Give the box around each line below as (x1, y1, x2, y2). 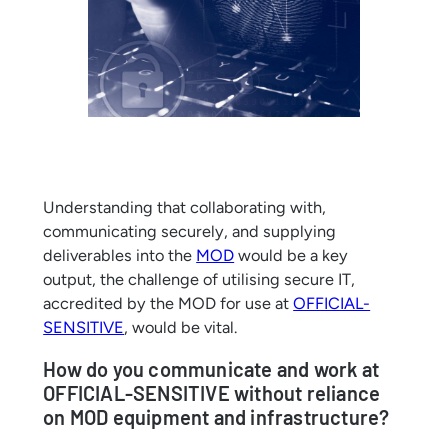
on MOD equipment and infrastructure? (43, 404, 390, 429)
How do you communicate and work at (43, 356, 379, 381)
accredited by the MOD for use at (43, 294, 294, 313)
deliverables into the (43, 246, 197, 265)
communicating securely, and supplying (43, 222, 337, 241)
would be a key (234, 246, 349, 265)
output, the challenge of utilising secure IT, (43, 270, 356, 289)
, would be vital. (124, 318, 238, 337)
